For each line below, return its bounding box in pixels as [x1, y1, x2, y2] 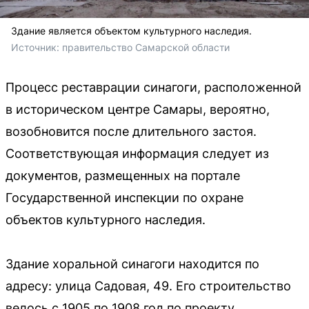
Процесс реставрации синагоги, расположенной [6, 79, 301, 94]
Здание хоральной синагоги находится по [6, 256, 259, 271]
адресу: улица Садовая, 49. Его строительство [6, 278, 291, 293]
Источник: [11, 41, 62, 53]
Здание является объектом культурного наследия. [11, 24, 252, 37]
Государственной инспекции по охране [6, 190, 243, 205]
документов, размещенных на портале [6, 168, 240, 183]
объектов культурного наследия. [6, 212, 206, 227]
